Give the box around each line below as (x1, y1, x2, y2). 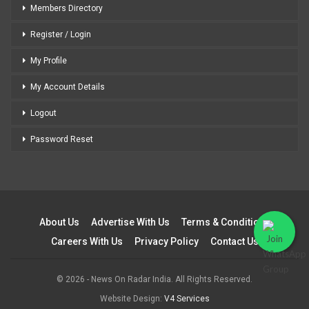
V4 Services (163, 293, 210, 303)
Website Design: (99, 293, 164, 303)
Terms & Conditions (181, 216, 270, 228)
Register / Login (30, 29, 91, 39)
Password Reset (30, 134, 93, 144)
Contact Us (210, 235, 259, 247)
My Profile (30, 55, 67, 66)
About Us (39, 216, 79, 228)
